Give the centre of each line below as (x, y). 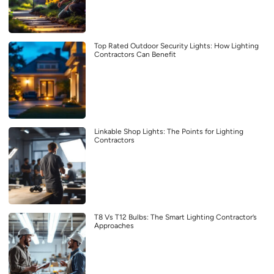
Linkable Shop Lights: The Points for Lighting (169, 132)
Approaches (114, 226)
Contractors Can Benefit (135, 55)
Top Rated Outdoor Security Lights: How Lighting (176, 46)
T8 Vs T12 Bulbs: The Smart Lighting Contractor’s (176, 217)
